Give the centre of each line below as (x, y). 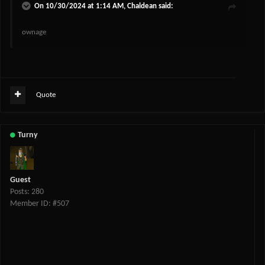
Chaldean (142, 7)
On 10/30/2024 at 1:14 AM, (81, 7)
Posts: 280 (27, 192)
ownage (34, 33)
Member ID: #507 (40, 204)
